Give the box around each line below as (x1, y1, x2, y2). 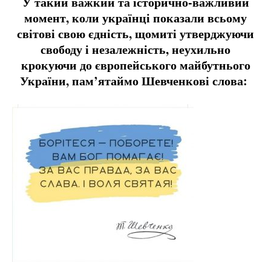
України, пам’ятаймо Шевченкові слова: (19, 72, 252, 90)
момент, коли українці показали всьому (24, 9, 247, 27)
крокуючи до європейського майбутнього (21, 56, 250, 74)
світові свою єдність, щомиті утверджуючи (17, 25, 254, 42)
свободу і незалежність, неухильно (41, 41, 230, 58)
